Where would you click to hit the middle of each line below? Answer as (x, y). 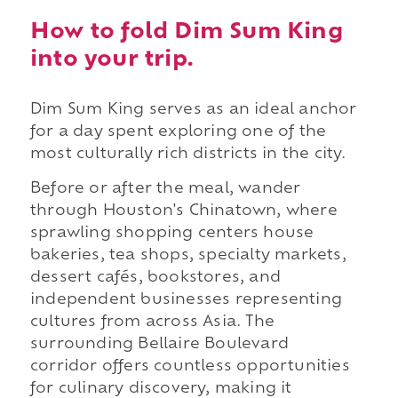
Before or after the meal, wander (165, 190)
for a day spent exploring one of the (178, 132)
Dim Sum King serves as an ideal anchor (193, 110)
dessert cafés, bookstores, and (155, 279)
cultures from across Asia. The (152, 323)
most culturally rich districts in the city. (188, 154)
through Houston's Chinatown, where (183, 212)
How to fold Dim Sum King (186, 32)
